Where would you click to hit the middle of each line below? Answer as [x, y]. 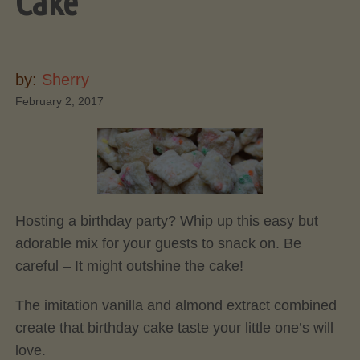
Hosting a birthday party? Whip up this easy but [166, 221]
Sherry [65, 80]
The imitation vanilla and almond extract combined [176, 306]
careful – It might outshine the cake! [129, 266]
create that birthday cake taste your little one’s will [174, 328]
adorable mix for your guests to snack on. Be [158, 243]
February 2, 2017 [59, 101]
